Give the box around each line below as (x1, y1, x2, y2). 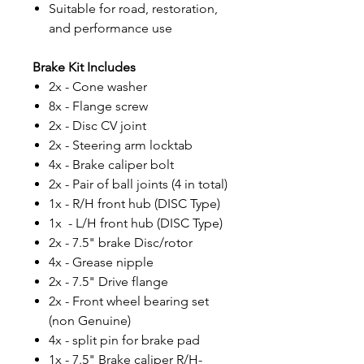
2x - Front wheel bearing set (49, 293, 209, 309)
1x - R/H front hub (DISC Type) (49, 196, 220, 211)
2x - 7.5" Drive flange (49, 274, 168, 289)
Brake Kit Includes (32, 59, 136, 75)
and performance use (49, 20, 172, 36)
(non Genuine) (49, 313, 131, 328)
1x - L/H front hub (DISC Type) (49, 215, 223, 231)
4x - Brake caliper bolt (49, 157, 174, 172)
